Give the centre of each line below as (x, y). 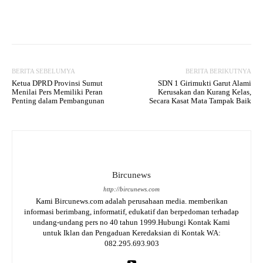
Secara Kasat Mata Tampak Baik (200, 100)
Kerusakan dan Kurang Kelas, (204, 92)
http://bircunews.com (131, 189)
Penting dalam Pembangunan (58, 100)
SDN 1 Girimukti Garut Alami (204, 83)
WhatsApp (206, 14)
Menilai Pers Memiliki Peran (57, 92)
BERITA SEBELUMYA (43, 71)
